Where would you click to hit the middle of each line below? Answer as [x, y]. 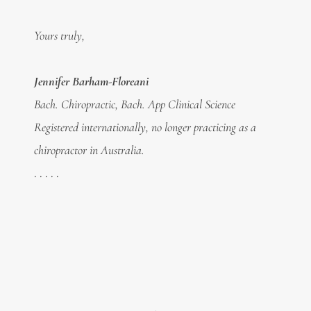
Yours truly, [59, 36]
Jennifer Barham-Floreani [91, 82]
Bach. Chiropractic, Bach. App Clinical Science [134, 104]
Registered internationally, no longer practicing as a [145, 127]
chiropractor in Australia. [89, 150]
